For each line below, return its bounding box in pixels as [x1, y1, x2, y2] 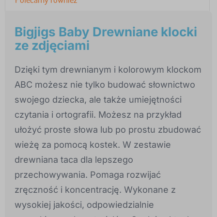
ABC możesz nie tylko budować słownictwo [15, 79, 195, 90]
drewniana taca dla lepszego [15, 155, 133, 165]
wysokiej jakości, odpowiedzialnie [15, 200, 154, 210]
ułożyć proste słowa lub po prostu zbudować [15, 124, 201, 135]
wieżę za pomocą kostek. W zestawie [15, 139, 171, 150]
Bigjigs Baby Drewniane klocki [15, 24, 197, 40]
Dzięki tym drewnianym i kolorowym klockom [15, 64, 201, 75]
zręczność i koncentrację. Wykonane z [15, 185, 176, 195]
